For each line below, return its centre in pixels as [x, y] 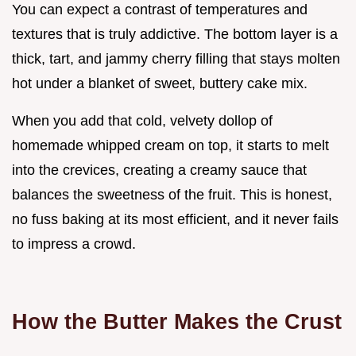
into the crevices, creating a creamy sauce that [159, 170]
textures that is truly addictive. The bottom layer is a [175, 35]
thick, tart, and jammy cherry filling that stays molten [176, 59]
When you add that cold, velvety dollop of [142, 121]
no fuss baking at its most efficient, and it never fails [175, 220]
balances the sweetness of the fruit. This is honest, [172, 195]
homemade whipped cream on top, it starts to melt [170, 146]
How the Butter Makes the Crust [177, 322]
